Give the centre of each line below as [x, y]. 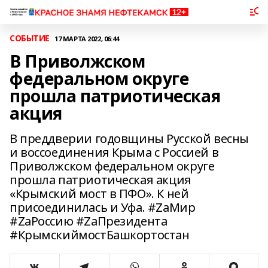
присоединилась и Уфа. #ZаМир [103, 207]
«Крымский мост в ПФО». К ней [99, 194]
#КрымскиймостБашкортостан [100, 235]
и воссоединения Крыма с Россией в [114, 152]
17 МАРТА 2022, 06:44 [87, 38]
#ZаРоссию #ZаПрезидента [89, 221]
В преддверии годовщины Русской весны [129, 138]
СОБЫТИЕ [30, 38]
